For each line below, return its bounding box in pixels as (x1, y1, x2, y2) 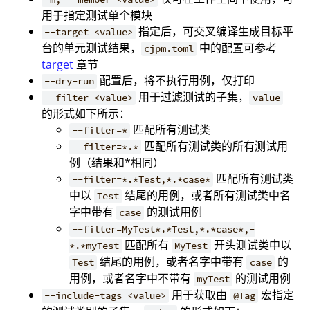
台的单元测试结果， (42, 40, 141, 56)
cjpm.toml (144, 42, 194, 55)
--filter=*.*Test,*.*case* (72, 173, 211, 186)
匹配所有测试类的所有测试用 (141, 138, 289, 154)
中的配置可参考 (197, 40, 277, 56)
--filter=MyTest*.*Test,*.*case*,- (72, 223, 255, 236)
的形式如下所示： (42, 106, 130, 122)
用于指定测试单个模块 (42, 8, 152, 24)
